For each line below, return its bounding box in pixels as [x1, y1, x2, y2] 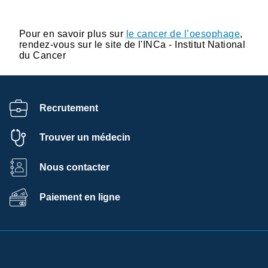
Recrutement [39, 102, 98, 113]
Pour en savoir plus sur [19, 28, 126, 39]
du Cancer [19, 50, 66, 60]
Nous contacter [39, 162, 109, 172]
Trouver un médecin [39, 132, 130, 143]
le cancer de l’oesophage [126, 28, 240, 39]
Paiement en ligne [39, 191, 120, 202]
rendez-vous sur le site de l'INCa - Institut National [19, 39, 246, 50]
